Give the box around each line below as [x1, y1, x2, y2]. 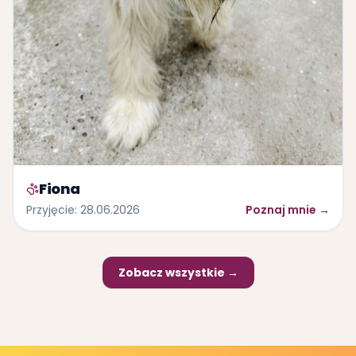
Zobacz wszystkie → [118, 264, 238, 281]
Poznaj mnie [246, 201, 316, 218]
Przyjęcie [26, 201, 75, 218]
